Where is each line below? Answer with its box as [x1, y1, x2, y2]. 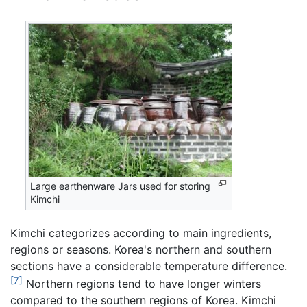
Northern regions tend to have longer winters [23, 277, 261, 291]
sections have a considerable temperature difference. [10, 258, 287, 273]
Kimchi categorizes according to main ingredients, [10, 225, 271, 240]
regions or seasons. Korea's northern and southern [10, 242, 271, 256]
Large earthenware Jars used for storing [30, 180, 211, 193]
